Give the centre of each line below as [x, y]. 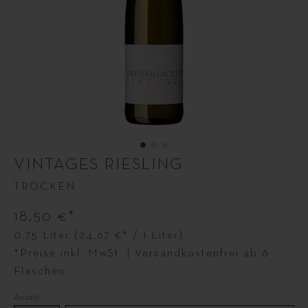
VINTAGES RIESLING [99, 164]
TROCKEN [45, 187]
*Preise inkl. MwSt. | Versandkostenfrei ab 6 [142, 254]
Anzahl [26, 297]
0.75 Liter [44, 236]
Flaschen [40, 272]
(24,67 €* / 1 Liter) [129, 236]
